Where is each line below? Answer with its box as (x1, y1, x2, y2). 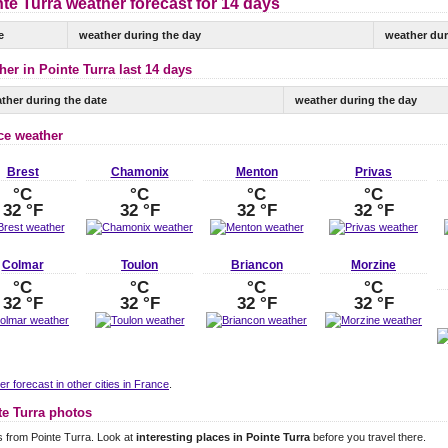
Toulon (121, 258, 158, 273)
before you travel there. (310, 430, 426, 443)
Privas (355, 164, 392, 179)
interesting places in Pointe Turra (136, 430, 310, 443)
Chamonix (110, 164, 169, 179)
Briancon (230, 258, 283, 273)
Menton (235, 164, 278, 179)
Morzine (351, 258, 396, 273)
